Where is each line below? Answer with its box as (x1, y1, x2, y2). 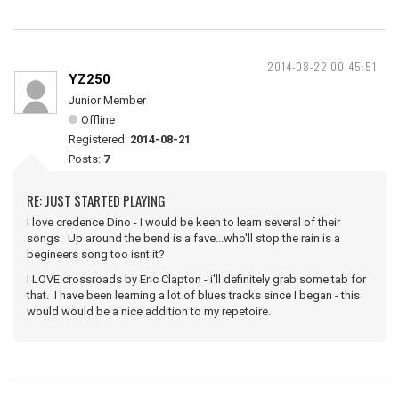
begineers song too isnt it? (27, 248, 165, 261)
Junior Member (69, 94, 146, 107)
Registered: (69, 133, 130, 146)
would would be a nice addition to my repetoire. (27, 305, 271, 318)
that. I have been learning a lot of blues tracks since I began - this (27, 289, 360, 302)
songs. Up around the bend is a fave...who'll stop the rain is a (27, 232, 340, 245)
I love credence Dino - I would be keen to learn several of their (27, 216, 340, 229)
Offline (81, 113, 115, 126)
